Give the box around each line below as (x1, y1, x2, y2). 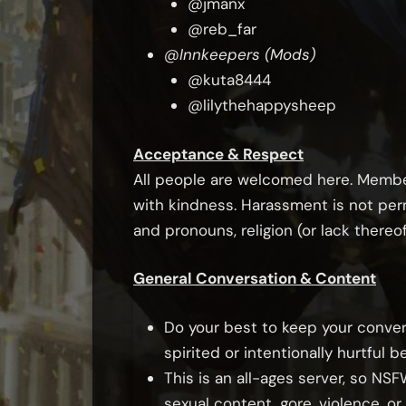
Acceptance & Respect (133, 143, 304, 164)
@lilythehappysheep (187, 95, 336, 116)
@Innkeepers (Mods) (164, 44, 315, 65)
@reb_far (187, 19, 256, 40)
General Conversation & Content (133, 268, 376, 289)
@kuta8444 (187, 70, 271, 91)
